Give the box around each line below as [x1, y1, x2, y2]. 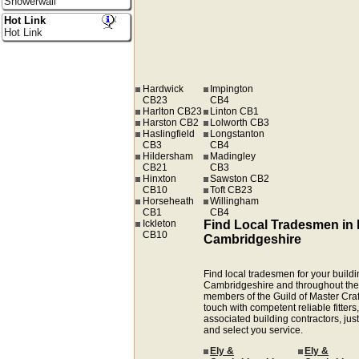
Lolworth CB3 [210, 117, 270, 129]
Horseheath [142, 196, 194, 208]
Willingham [210, 196, 260, 208]
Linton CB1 [210, 106, 260, 118]
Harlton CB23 [142, 106, 202, 118]
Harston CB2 [142, 117, 199, 129]
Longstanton [210, 128, 265, 140]
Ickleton [142, 218, 176, 230]
